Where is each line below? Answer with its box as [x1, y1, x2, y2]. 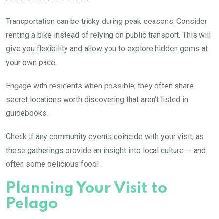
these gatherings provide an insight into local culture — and [6, 145, 206, 155]
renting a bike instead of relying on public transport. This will [6, 30, 211, 40]
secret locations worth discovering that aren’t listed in [6, 94, 188, 104]
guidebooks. [6, 108, 48, 118]
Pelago [6, 196, 58, 212]
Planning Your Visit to [6, 180, 167, 196]
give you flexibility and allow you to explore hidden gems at [6, 44, 208, 53]
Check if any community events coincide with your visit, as [6, 131, 204, 141]
